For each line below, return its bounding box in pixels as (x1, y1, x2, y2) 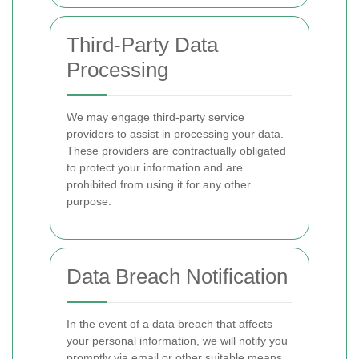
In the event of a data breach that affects (67, 317, 272, 330)
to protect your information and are (67, 161, 243, 174)
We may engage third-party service (67, 111, 244, 123)
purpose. (67, 195, 111, 208)
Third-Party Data (67, 33, 218, 57)
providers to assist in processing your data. (67, 127, 284, 140)
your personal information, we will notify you (67, 334, 288, 347)
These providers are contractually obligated (67, 144, 286, 157)
